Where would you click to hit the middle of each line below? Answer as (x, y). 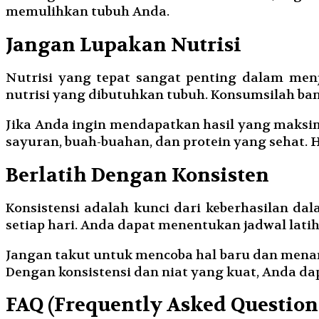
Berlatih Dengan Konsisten (137, 175)
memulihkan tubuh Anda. (88, 12)
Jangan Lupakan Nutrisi (124, 45)
